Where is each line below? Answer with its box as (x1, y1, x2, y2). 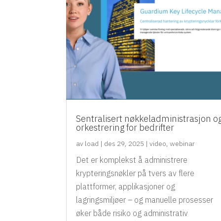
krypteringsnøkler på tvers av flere (76, 168, 195, 179)
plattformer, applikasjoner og (76, 182, 176, 192)
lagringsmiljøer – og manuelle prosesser (76, 195, 214, 205)
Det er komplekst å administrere (76, 155, 188, 165)
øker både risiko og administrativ (76, 208, 188, 219)
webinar (170, 139, 195, 148)
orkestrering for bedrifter (76, 122, 175, 134)
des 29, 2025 (104, 139, 145, 148)
